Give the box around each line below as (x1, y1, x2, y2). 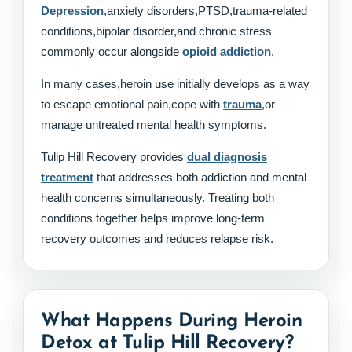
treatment (41, 170, 93, 184)
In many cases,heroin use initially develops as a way (41, 76, 310, 90)
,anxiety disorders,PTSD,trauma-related (104, 3, 307, 17)
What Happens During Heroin (41, 311, 302, 331)
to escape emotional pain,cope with (41, 97, 223, 111)
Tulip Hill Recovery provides (41, 149, 187, 163)
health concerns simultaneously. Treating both (41, 190, 274, 204)
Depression (41, 3, 104, 17)
